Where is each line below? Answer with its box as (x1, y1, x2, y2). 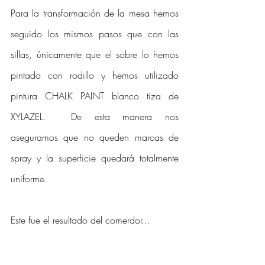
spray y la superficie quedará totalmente (11, 151, 179, 165)
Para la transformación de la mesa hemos (11, 7, 179, 20)
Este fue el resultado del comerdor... (11, 214, 150, 227)
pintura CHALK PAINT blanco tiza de (11, 89, 179, 103)
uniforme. (11, 172, 50, 186)
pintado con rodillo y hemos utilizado (11, 69, 179, 82)
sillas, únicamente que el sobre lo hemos (11, 48, 179, 62)
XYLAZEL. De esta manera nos (11, 110, 179, 124)
